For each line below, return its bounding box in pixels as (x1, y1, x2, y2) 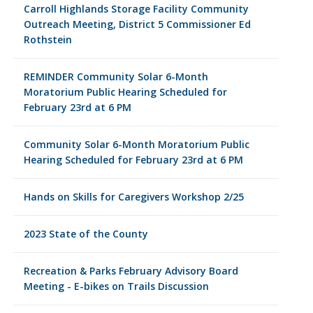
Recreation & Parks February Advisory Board (23, 264, 238, 277)
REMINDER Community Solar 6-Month (23, 70, 208, 83)
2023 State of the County (23, 227, 148, 240)
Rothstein (23, 33, 72, 46)
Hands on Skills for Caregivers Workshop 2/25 (23, 190, 244, 203)
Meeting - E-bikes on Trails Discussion (23, 279, 209, 293)
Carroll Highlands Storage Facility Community (23, 2, 249, 15)
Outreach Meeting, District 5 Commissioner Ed (23, 17, 251, 31)
